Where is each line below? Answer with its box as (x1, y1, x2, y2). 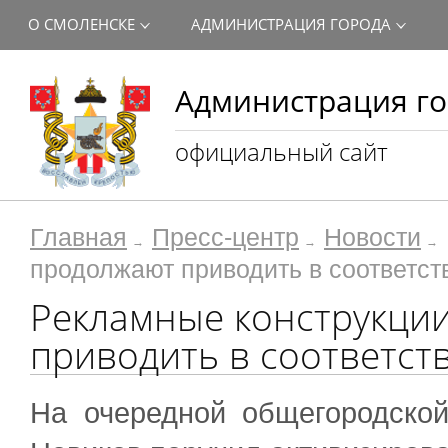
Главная (30, 224, 127, 251)
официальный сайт (175, 135, 388, 168)
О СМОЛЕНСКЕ (28, 14, 135, 34)
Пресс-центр (152, 224, 299, 251)
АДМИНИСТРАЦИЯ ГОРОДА (191, 14, 391, 34)
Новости (324, 224, 421, 251)
